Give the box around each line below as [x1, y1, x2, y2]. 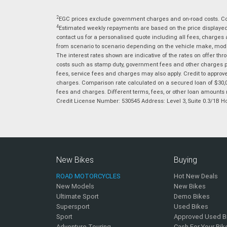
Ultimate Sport [56, 192, 99, 201]
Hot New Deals [174, 172, 218, 181]
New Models [56, 182, 94, 191]
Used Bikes [174, 202, 209, 211]
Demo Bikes [174, 192, 210, 201]
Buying [174, 155, 198, 165]
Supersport [56, 202, 90, 211]
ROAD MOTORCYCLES [56, 172, 121, 181]
